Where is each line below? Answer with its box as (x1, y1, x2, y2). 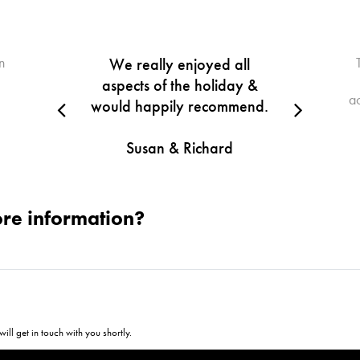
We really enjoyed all (109, 55, 251, 75)
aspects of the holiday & (101, 76, 258, 96)
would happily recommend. (91, 96, 269, 117)
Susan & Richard (126, 138, 234, 158)
